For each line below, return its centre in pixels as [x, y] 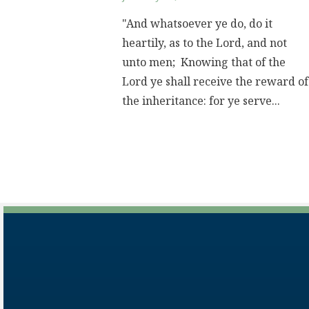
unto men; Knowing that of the [204, 63]
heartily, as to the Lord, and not [205, 43]
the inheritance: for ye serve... [201, 101]
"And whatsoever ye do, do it [197, 24]
